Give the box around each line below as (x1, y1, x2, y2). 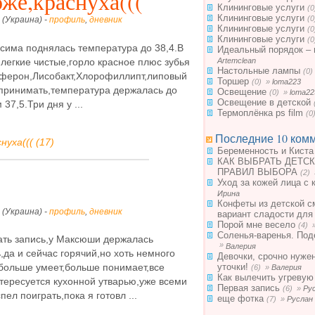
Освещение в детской (217, 97, 311, 108)
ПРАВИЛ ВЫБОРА (217, 167, 297, 177)
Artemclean (217, 56, 256, 65)
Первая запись (217, 283, 280, 293)
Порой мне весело (217, 219, 295, 230)
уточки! (217, 262, 248, 272)
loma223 (272, 77, 301, 86)
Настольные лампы (217, 65, 300, 76)
